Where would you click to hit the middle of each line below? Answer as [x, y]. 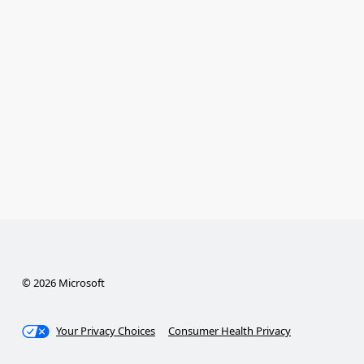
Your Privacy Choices [106, 331]
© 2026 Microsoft [63, 283]
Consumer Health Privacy [230, 331]
